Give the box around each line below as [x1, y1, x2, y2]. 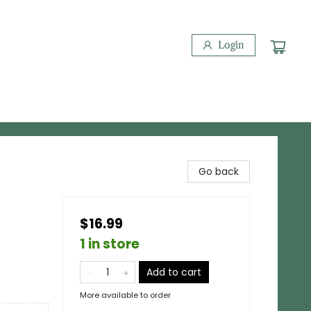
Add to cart [146, 265, 201, 279]
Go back [199, 165, 239, 178]
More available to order [80, 289, 171, 301]
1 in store [80, 235, 140, 253]
